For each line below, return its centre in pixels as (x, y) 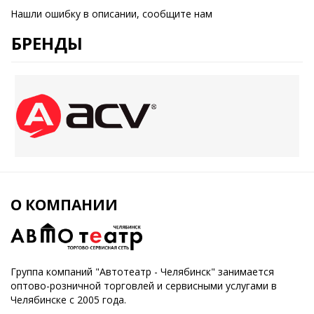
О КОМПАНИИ (64, 205)
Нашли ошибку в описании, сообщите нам (111, 14)
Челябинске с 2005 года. (68, 300)
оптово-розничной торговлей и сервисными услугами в (144, 286)
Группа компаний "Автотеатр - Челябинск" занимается (142, 272)
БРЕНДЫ (47, 43)
